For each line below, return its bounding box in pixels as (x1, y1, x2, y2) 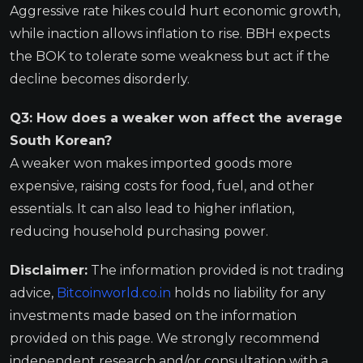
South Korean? (10, 132, 112, 148)
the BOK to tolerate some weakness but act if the (10, 48, 330, 64)
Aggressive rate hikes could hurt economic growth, (10, 2, 340, 19)
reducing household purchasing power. (10, 223, 268, 239)
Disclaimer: (10, 262, 88, 278)
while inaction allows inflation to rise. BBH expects (10, 25, 330, 41)
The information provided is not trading (88, 262, 344, 278)
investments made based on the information (10, 307, 297, 323)
